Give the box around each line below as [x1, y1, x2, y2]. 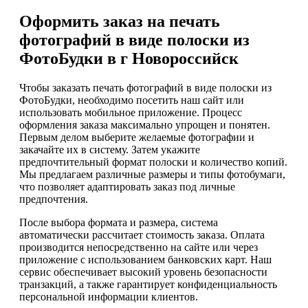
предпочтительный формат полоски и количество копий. [19, 155, 287, 168]
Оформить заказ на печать [19, 12, 220, 30]
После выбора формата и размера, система [19, 216, 218, 228]
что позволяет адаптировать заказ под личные [19, 180, 235, 192]
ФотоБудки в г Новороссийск [19, 49, 239, 67]
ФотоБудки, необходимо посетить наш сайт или [19, 93, 244, 106]
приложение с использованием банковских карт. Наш [19, 253, 272, 265]
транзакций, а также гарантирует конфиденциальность [19, 278, 277, 290]
